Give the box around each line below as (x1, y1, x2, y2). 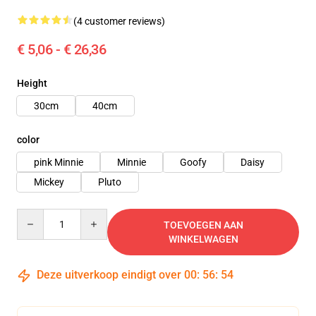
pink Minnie (34, 157, 83, 168)
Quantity (16, 209, 55, 221)
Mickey (34, 176, 64, 188)
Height (17, 78, 47, 89)
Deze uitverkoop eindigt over (34, 268, 184, 281)
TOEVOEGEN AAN (163, 219, 243, 231)
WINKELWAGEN (168, 233, 238, 245)
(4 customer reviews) (73, 16, 165, 27)
